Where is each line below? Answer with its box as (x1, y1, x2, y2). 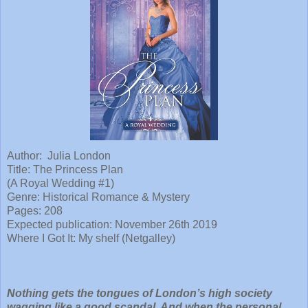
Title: (7, 163, 33, 175)
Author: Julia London (7, 149, 113, 162)
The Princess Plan (33, 163, 123, 175)
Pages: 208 (7, 204, 63, 217)
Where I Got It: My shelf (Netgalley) (7, 232, 175, 244)
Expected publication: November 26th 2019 (7, 218, 217, 230)
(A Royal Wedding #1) (7, 177, 114, 189)
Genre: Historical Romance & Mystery (7, 190, 190, 203)
